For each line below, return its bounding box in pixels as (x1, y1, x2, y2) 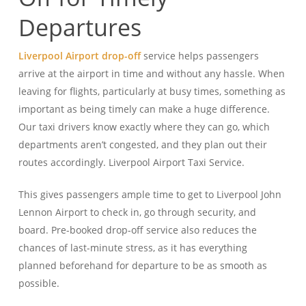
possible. (18, 277, 62, 290)
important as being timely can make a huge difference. (18, 102, 270, 116)
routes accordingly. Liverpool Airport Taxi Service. (18, 156, 245, 169)
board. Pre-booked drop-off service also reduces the (18, 223, 257, 237)
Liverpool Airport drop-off (18, 49, 141, 63)
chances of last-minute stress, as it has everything (18, 241, 247, 255)
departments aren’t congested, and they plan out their (18, 138, 267, 152)
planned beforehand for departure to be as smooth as (18, 259, 267, 273)
